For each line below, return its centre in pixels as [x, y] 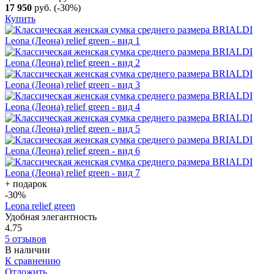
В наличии [28, 250]
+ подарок [26, 183]
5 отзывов [26, 239]
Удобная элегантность [51, 217]
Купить [20, 18]
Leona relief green [40, 206]
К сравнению [33, 261]
